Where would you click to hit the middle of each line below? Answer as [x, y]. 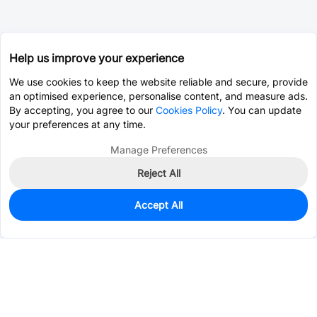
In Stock [57, 209]
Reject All [158, 173]
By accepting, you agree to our [82, 110]
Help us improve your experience [97, 58]
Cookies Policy [189, 110]
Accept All [158, 205]
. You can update [262, 110]
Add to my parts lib [249, 217]
